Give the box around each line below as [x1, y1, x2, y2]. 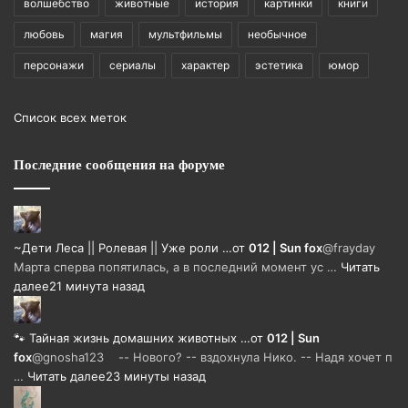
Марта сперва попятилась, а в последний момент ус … [14, 260, 341, 275]
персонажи [24, 58, 84, 73]
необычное [248, 27, 307, 42]
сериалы [109, 58, 156, 73]
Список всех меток [14, 110, 127, 126]
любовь [24, 27, 65, 42]
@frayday [322, 240, 382, 256]
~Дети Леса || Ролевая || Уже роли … [14, 240, 232, 256]
